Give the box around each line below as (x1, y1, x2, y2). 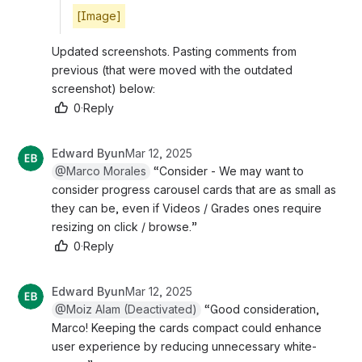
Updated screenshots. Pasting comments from (52, 44, 297, 58)
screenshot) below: (52, 81, 155, 95)
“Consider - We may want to (150, 163, 305, 178)
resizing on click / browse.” (52, 219, 197, 234)
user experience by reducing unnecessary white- (52, 339, 317, 353)
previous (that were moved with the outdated (52, 62, 293, 77)
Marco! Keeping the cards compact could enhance (52, 320, 322, 335)
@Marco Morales (55, 163, 147, 178)
